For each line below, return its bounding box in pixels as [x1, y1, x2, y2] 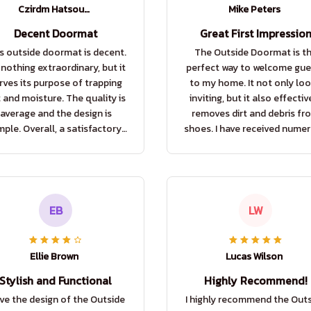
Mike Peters [228, 2, 280, 17]
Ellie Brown [30, 249, 78, 264]
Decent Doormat [14, 25, 97, 42]
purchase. [34, 137, 77, 152]
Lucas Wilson [226, 249, 283, 264]
